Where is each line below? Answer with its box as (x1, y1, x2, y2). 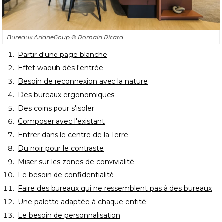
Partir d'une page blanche (18, 50, 107, 59)
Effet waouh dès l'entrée (18, 63, 103, 72)
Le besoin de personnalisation (18, 210, 120, 220)
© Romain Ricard (71, 33, 123, 41)
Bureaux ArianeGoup (7, 33, 71, 41)
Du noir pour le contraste (18, 143, 104, 153)
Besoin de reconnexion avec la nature (18, 76, 148, 86)
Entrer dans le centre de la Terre (18, 130, 128, 139)
